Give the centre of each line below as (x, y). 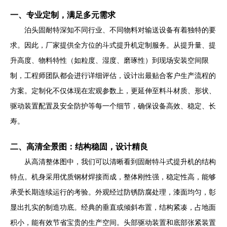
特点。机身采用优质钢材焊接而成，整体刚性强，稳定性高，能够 (113, 177)
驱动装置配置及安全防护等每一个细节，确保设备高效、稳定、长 (113, 106)
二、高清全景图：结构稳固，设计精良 (79, 146)
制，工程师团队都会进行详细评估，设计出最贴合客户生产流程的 (113, 75)
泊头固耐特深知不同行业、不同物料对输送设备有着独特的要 (120, 30)
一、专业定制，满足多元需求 (63, 15)
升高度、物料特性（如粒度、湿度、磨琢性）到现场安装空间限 (109, 60)
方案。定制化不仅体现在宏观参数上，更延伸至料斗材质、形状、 (113, 91)
